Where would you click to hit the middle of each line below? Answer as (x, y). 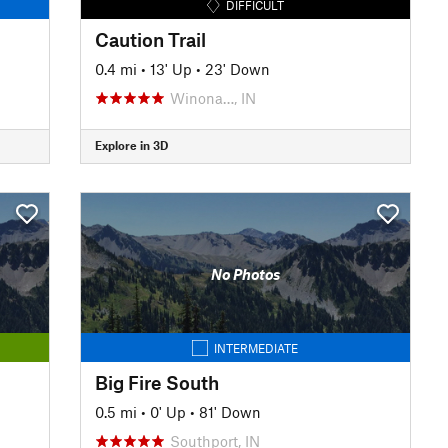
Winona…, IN (212, 97)
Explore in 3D (131, 145)
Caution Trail (150, 39)
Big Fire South (156, 382)
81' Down (229, 411)
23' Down (237, 68)
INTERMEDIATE (256, 347)
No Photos (245, 274)
